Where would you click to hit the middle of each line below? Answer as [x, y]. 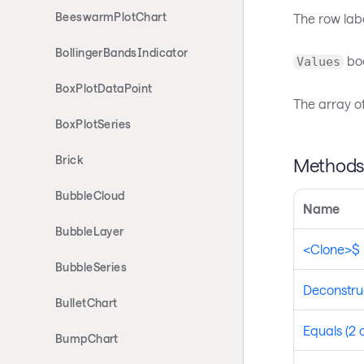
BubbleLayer [90, 231]
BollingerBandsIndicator [122, 52]
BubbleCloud [90, 195]
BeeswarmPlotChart [111, 17]
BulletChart [87, 303]
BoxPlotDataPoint [104, 88]
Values [318, 62]
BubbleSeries [91, 267]
